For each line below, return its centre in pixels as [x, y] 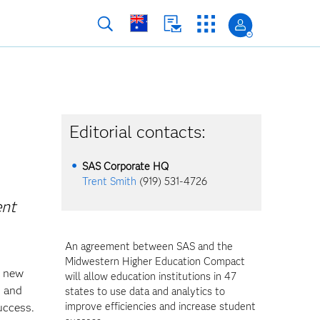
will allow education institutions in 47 [151, 276]
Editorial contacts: [138, 132]
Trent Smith [110, 181]
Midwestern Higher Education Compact [155, 261]
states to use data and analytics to [145, 291]
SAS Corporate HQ [126, 166]
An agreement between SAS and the [149, 246]
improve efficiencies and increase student [160, 306]
